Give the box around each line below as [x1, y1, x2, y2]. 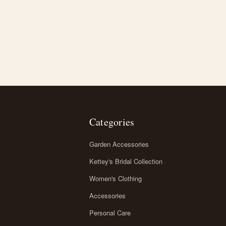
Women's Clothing [89, 173, 142, 183]
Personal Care [89, 207, 131, 217]
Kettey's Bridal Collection [89, 156, 162, 166]
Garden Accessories [89, 139, 149, 149]
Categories [89, 115, 135, 129]
